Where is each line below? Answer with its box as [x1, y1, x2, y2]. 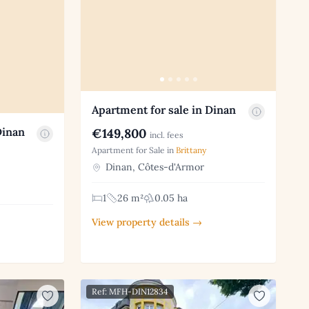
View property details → [92, 215, 203, 228]
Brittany [176, 144, 207, 155]
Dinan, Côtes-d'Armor [103, 160, 205, 173]
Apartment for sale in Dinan [92, 102, 237, 117]
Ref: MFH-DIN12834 [92, 286, 169, 297]
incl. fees [150, 129, 184, 140]
